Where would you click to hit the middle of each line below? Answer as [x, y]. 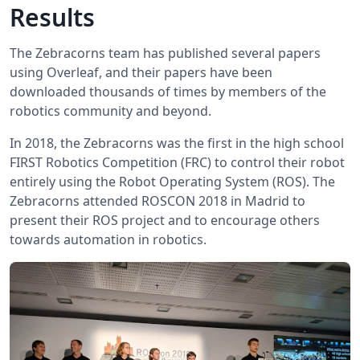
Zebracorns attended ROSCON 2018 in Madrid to [157, 201]
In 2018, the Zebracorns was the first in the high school [177, 143]
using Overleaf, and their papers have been [141, 73]
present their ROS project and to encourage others [165, 221]
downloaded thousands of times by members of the [168, 92]
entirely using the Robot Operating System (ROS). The [172, 182]
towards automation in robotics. [108, 240]
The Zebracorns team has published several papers [165, 53]
